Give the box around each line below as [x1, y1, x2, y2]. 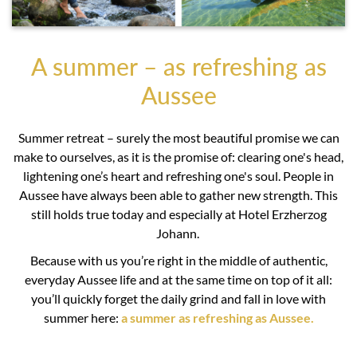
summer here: [43, 310, 121, 326]
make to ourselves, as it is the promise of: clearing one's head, [14, 149, 343, 165]
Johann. [155, 226, 202, 241]
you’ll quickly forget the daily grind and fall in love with [31, 291, 326, 307]
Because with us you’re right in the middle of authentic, [29, 253, 328, 269]
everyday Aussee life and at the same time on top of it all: [25, 272, 332, 288]
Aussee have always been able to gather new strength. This [19, 187, 338, 203]
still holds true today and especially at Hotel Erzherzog [30, 206, 327, 222]
